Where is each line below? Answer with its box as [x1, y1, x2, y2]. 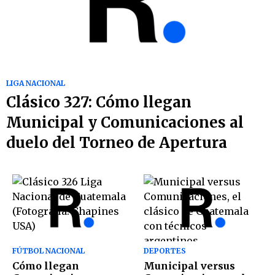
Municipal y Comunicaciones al [6, 113, 244, 133]
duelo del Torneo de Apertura [6, 133, 227, 153]
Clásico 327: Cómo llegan [6, 93, 192, 112]
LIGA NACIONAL [6, 79, 65, 88]
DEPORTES [144, 246, 186, 256]
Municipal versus [144, 260, 235, 273]
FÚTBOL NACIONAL [12, 246, 85, 256]
